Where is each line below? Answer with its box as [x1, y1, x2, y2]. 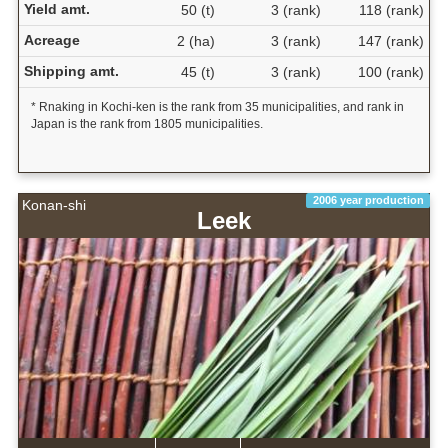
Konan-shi [22, 197, 86, 214]
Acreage [23, 32, 80, 49]
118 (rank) [358, 2, 424, 19]
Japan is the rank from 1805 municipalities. [30, 117, 263, 132]
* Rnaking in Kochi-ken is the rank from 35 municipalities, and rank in [30, 100, 404, 115]
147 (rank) [357, 33, 424, 50]
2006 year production [312, 194, 424, 207]
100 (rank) [357, 64, 424, 81]
